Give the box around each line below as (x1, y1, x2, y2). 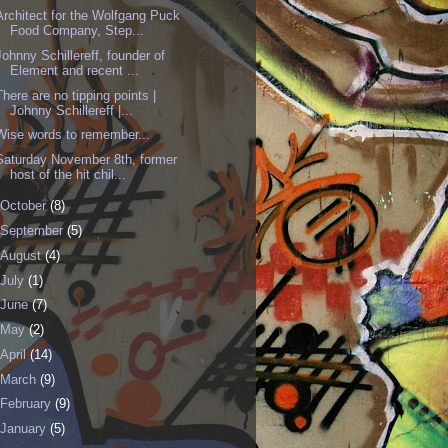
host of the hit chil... (10, 167, 127, 183)
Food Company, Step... (10, 23, 145, 39)
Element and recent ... (10, 62, 140, 78)
